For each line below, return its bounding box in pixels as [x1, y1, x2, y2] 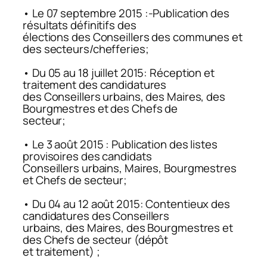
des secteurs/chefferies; [23, 41, 149, 57]
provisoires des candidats [23, 148, 152, 164]
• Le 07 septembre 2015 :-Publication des [23, 5, 229, 21]
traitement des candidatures [23, 77, 167, 93]
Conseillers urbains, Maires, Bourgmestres [23, 160, 237, 176]
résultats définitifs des [23, 17, 136, 33]
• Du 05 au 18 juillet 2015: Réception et [23, 65, 215, 81]
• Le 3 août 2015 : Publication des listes [23, 136, 218, 153]
